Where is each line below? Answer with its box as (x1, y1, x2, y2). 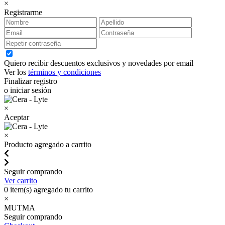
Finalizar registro (4, 77, 57, 85)
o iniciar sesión (4, 86, 51, 94)
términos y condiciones (28, 68, 101, 76)
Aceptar (4, 113, 29, 122)
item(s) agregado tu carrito (8, 185, 93, 194)
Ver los (4, 68, 28, 76)
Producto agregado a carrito (4, 140, 91, 149)
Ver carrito (4, 176, 37, 185)
